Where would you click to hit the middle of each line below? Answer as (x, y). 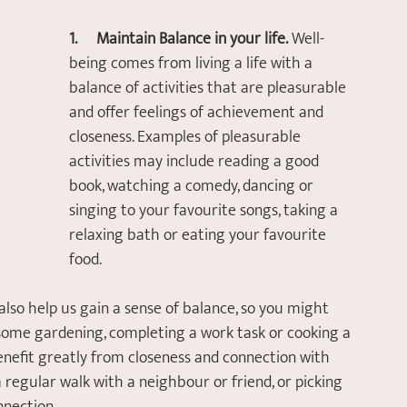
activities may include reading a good (196, 162)
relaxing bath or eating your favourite (199, 235)
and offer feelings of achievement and (198, 113)
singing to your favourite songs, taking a (205, 211)
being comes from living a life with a (193, 64)
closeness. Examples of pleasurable (187, 137)
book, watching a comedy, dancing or (193, 186)
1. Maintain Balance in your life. (179, 39)
